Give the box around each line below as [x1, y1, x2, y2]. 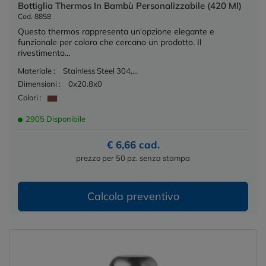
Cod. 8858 [18, 11, 51, 21]
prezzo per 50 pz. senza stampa [76, 153, 190, 163]
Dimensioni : [18, 78, 61, 88]
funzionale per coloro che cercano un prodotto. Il [18, 36, 201, 47]
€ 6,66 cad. [106, 138, 160, 151]
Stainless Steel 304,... [63, 65, 138, 75]
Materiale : [18, 65, 55, 75]
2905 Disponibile [24, 114, 85, 124]
